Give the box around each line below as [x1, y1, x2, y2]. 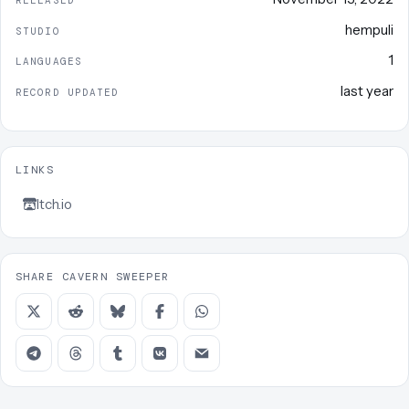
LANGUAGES [16, 55, 82, 68]
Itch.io [37, 194, 72, 213]
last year [341, 81, 393, 100]
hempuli [345, 20, 393, 38]
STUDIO [16, 24, 60, 37]
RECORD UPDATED [16, 85, 120, 99]
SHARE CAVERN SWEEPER [16, 268, 170, 284]
